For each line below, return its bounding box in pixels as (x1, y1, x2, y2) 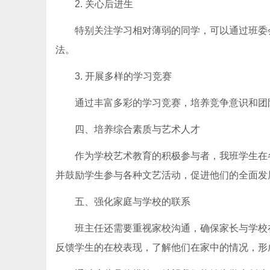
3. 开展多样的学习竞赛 (75, 71, 172, 81)
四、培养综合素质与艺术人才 (75, 124, 200, 134)
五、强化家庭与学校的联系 (75, 196, 190, 207)
